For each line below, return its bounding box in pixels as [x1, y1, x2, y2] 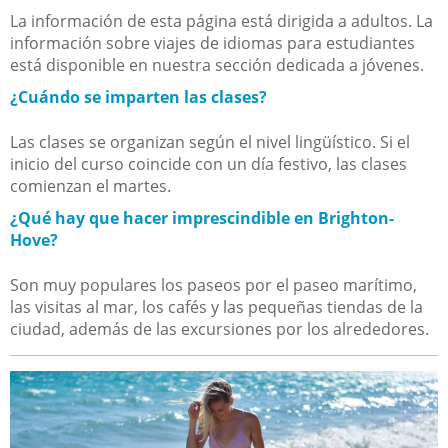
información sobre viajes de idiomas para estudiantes [10, 31, 415, 54]
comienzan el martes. [10, 174, 171, 197]
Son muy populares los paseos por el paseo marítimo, [10, 273, 417, 296]
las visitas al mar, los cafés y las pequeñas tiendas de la [10, 295, 423, 318]
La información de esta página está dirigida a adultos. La [10, 9, 433, 32]
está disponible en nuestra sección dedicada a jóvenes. [10, 53, 424, 76]
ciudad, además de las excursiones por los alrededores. [10, 317, 429, 340]
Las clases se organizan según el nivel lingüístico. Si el [10, 130, 410, 153]
